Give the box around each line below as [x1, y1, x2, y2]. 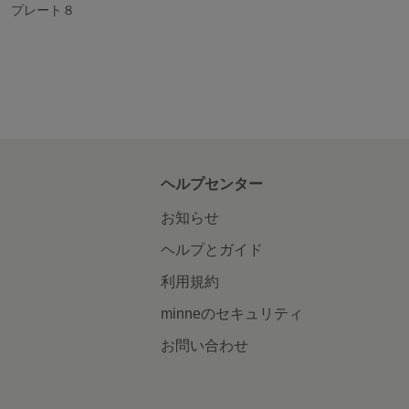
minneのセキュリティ [160, 305, 303, 321]
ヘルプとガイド [160, 241, 263, 257]
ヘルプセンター [160, 175, 263, 192]
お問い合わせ [160, 337, 248, 353]
